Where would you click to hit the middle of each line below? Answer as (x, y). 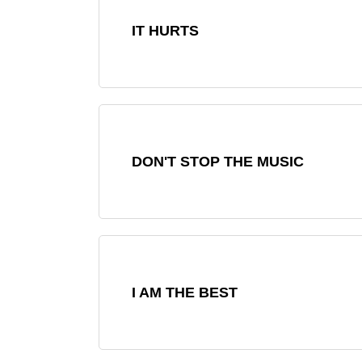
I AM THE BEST (185, 292)
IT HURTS (165, 30)
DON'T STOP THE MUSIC (218, 161)
